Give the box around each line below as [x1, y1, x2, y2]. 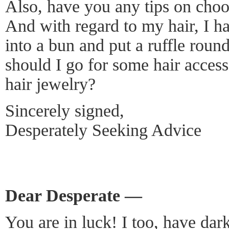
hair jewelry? [5, 74, 96, 94]
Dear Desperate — [5, 186, 142, 205]
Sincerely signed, [5, 101, 124, 120]
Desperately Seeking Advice [5, 120, 201, 140]
